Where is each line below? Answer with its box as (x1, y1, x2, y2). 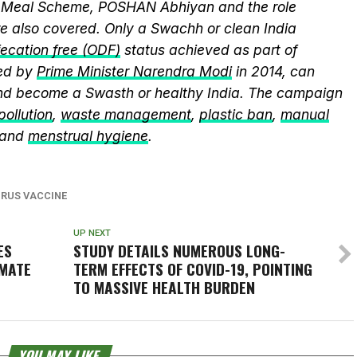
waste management (61, 106, 191, 123)
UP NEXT (73, 228, 111, 238)
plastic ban (199, 106, 273, 123)
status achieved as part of (120, 41, 297, 58)
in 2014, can (232, 63, 315, 80)
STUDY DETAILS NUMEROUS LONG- (73, 239, 285, 262)
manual (280, 106, 329, 123)
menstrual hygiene (28, 127, 148, 144)
